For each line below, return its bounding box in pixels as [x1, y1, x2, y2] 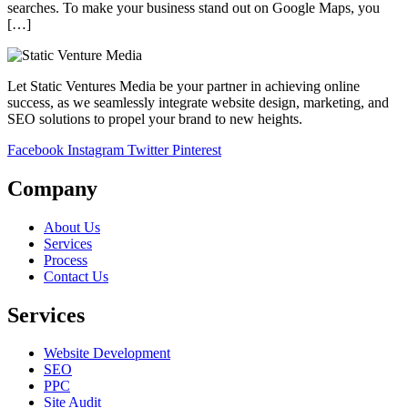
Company [7, 176, 97, 200]
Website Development [44, 345, 170, 362]
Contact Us [44, 268, 108, 284]
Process [44, 251, 87, 268]
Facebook [7, 141, 64, 158]
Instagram [67, 141, 124, 158]
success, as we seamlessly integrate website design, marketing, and [7, 94, 389, 110]
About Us [44, 219, 100, 235]
